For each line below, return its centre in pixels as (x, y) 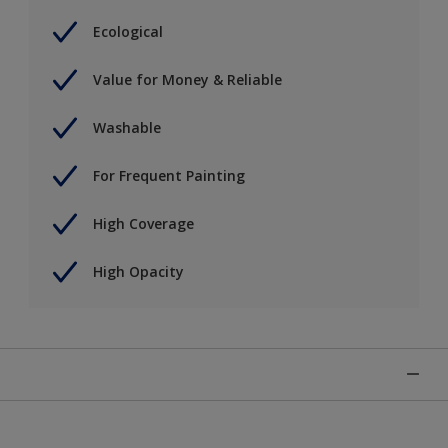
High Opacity (138, 272)
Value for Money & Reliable (187, 80)
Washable (127, 128)
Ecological (128, 32)
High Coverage (143, 224)
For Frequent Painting (169, 176)
